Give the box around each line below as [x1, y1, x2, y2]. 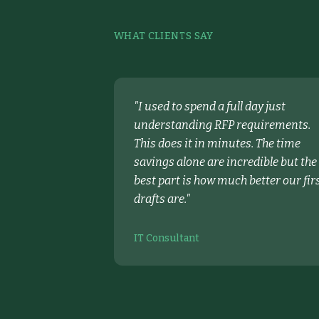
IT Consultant [134, 232, 199, 244]
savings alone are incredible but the [134, 155, 317, 169]
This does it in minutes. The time [134, 137, 300, 150]
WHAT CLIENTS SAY [114, 30, 214, 42]
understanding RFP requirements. [134, 118, 310, 132]
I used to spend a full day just [138, 100, 286, 113]
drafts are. [134, 192, 186, 206]
